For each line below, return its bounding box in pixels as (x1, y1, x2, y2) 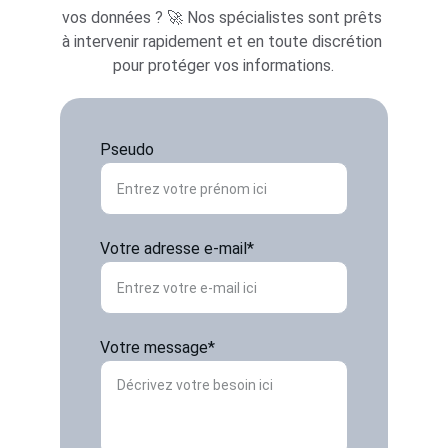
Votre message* (100, 338, 215, 357)
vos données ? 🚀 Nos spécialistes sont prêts (61, 8, 386, 27)
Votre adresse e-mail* (100, 239, 254, 258)
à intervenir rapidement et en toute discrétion (61, 32, 386, 51)
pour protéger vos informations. (113, 56, 335, 75)
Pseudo (100, 140, 154, 159)
